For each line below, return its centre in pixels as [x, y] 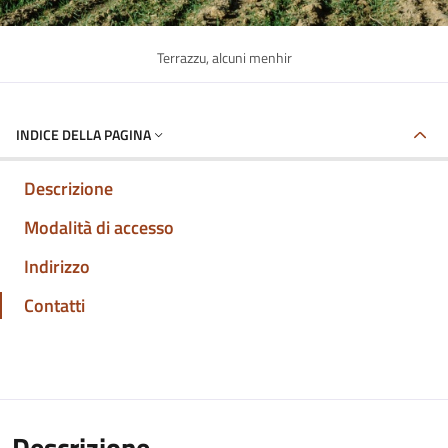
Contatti [54, 305]
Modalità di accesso [99, 227]
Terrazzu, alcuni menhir [224, 58]
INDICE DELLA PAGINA [83, 134]
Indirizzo [57, 266]
